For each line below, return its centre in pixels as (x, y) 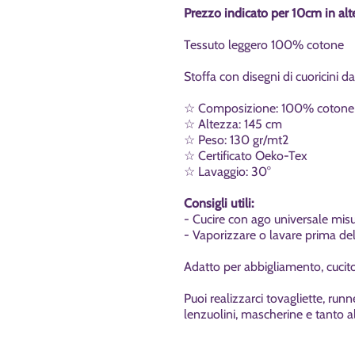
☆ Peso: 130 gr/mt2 (236, 140)
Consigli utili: (219, 204)
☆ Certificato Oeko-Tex (246, 156)
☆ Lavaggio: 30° (227, 172)
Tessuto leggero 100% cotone (264, 45)
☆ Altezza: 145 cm (233, 124)
